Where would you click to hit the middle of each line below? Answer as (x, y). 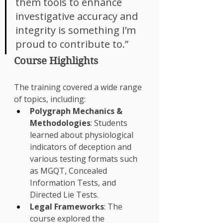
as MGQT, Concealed (69, 171)
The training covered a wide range (79, 87)
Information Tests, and (74, 183)
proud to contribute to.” (72, 44)
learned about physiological (83, 135)
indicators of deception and (82, 147)
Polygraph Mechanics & (77, 111)
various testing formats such (85, 159)
